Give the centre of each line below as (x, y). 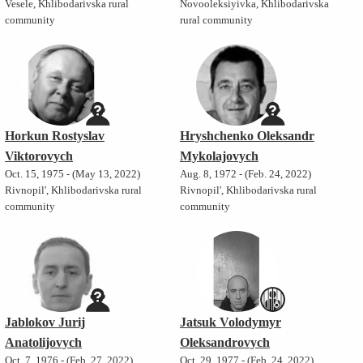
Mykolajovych (219, 156)
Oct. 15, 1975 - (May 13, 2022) (72, 175)
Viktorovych (38, 156)
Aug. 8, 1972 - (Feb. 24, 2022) (245, 175)
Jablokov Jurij (45, 322)
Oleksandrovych (224, 343)
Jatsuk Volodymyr (230, 322)
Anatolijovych (43, 343)
